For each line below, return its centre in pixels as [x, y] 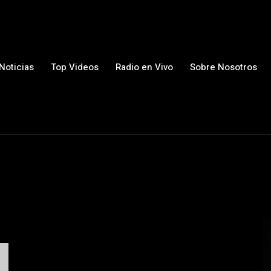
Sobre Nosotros [223, 67]
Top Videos [74, 67]
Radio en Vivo [144, 67]
